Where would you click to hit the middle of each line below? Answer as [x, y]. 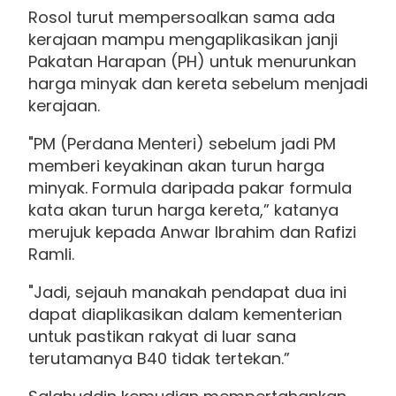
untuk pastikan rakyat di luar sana [162, 337]
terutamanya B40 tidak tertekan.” [159, 359]
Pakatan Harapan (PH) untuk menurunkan [192, 62]
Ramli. [51, 255]
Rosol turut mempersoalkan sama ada [182, 18]
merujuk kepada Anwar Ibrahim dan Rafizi [192, 232]
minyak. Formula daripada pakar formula [190, 188]
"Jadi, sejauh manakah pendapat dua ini [187, 293]
